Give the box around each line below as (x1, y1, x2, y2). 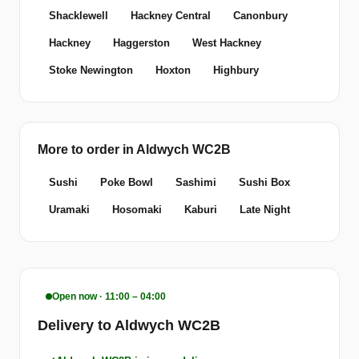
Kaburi (184, 204, 217, 216)
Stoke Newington (49, 64, 133, 77)
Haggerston (113, 37, 170, 50)
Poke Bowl (100, 176, 153, 189)
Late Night (240, 204, 290, 216)
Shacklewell (49, 10, 108, 22)
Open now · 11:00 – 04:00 (52, 291, 166, 303)
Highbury (213, 64, 259, 77)
